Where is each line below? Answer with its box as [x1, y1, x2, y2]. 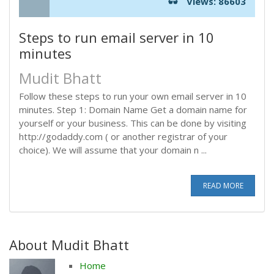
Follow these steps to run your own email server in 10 [19, 90, 246, 102]
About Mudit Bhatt [9, 235, 129, 254]
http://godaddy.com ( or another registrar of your [19, 130, 228, 143]
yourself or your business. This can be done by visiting [19, 117, 246, 129]
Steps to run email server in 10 [19, 28, 214, 46]
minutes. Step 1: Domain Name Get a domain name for [19, 103, 247, 116]
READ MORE [202, 180, 243, 191]
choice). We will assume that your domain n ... [19, 144, 207, 156]
